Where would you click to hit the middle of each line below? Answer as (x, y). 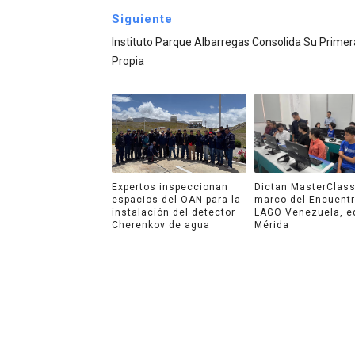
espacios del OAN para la (176, 199)
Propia (128, 61)
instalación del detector (173, 212)
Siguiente (142, 19)
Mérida (272, 225)
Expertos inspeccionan (170, 187)
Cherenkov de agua (160, 225)
